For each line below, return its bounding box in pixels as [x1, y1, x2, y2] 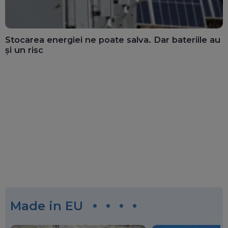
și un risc [5, 44, 43, 55]
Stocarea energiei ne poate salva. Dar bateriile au [5, 34, 220, 45]
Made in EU [10, 198, 90, 213]
